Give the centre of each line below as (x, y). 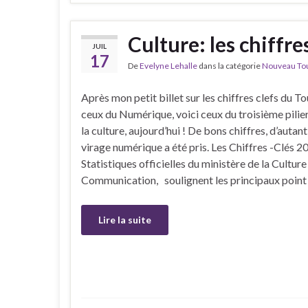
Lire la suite (125, 219)
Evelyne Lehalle (168, 65)
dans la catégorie (230, 65)
